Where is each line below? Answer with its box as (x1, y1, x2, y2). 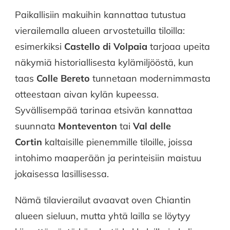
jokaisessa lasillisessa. (15, 167, 109, 180)
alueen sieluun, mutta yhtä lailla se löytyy (15, 209, 190, 222)
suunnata (15, 120, 58, 132)
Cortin (15, 136, 42, 148)
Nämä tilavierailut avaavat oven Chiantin (15, 194, 191, 206)
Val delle (133, 120, 171, 132)
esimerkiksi (15, 40, 64, 52)
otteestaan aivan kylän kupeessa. (15, 88, 159, 100)
